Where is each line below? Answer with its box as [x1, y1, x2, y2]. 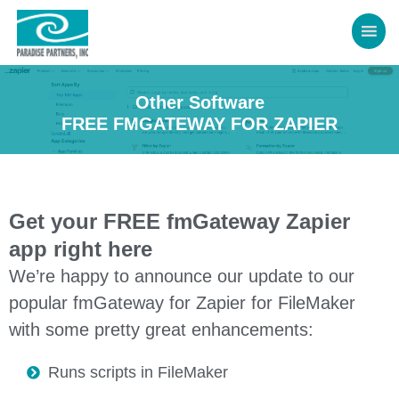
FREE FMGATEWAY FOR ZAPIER [61, 113, 338, 134]
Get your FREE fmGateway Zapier [9, 208, 350, 233]
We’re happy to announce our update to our [9, 265, 354, 286]
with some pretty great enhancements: [9, 319, 313, 339]
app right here [9, 236, 152, 261]
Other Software [134, 92, 265, 112]
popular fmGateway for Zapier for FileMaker [9, 292, 355, 313]
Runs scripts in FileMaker [47, 362, 228, 381]
